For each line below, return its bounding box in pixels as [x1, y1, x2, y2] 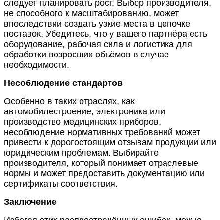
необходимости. [4, 59, 69, 70]
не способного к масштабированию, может [4, 8, 179, 18]
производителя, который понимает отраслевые [4, 158, 198, 168]
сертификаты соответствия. [4, 178, 118, 189]
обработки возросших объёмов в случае [4, 49, 169, 59]
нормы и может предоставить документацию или [4, 168, 205, 178]
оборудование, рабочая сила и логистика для [4, 39, 192, 49]
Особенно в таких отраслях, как [4, 96, 135, 106]
